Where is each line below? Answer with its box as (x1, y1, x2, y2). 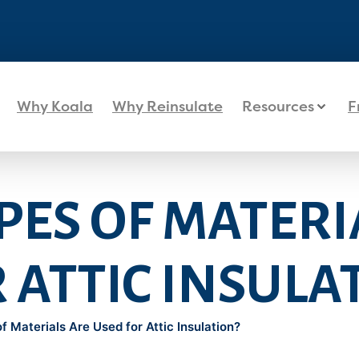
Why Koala (17, 97, 93, 115)
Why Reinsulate (112, 97, 223, 115)
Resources (242, 97, 314, 115)
